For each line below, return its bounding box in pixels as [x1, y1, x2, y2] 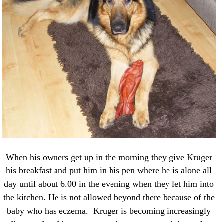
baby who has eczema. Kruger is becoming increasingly [7, 205, 211, 216]
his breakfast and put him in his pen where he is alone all [6, 165, 212, 175]
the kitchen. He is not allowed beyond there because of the [3, 192, 215, 202]
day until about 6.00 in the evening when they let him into [4, 178, 214, 189]
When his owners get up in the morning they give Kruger [5, 152, 212, 162]
